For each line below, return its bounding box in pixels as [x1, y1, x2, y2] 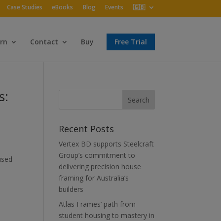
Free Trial [114, 37, 147, 46]
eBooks [52, 3, 74, 11]
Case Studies [6, 3, 42, 11]
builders [59, 184, 84, 194]
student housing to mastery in [59, 211, 155, 220]
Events [105, 3, 124, 11]
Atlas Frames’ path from [59, 199, 136, 209]
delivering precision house [59, 162, 142, 171]
